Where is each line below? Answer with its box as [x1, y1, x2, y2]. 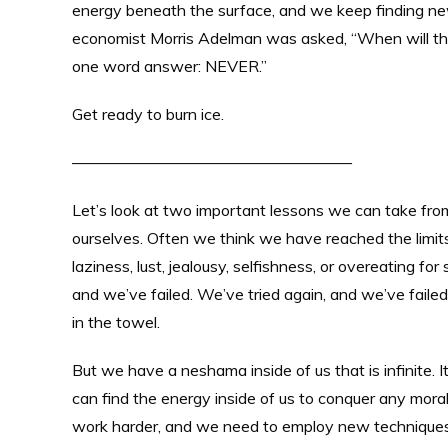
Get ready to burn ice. [72, 104, 224, 124]
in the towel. [72, 312, 160, 332]
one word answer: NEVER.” [72, 56, 267, 76]
